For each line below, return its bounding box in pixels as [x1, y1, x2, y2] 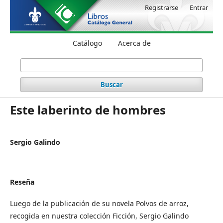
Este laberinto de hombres [10, 101, 166, 118]
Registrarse [145, 3, 178, 12]
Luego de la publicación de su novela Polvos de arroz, [10, 198, 189, 208]
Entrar [190, 3, 208, 12]
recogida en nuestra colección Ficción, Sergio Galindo [10, 211, 189, 221]
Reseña [10, 177, 34, 187]
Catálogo [72, 38, 102, 48]
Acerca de [117, 38, 151, 48]
